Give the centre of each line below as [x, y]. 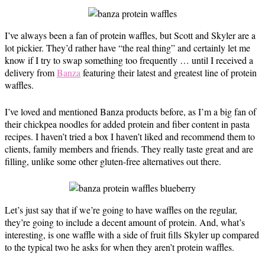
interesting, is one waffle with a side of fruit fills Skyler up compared [132, 235]
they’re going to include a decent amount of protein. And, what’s [125, 222]
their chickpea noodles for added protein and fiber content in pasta [127, 124]
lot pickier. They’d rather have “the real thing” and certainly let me [127, 48]
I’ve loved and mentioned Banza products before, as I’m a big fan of [130, 112]
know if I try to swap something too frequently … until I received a [129, 60]
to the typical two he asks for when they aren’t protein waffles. [119, 247]
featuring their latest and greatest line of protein [169, 72]
